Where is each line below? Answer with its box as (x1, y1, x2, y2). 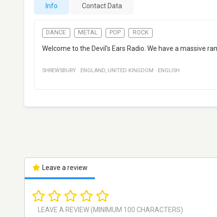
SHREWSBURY (42, 67, 76, 74)
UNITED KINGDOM (108, 67, 154, 74)
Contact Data (82, 2, 122, 10)
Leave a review (40, 164, 88, 172)
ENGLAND (80, 67, 105, 74)
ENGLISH (158, 67, 180, 74)
